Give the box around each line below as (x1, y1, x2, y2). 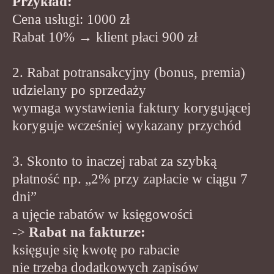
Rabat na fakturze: (29, 224, 146, 240)
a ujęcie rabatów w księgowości (12, 206, 193, 222)
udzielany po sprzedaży (12, 82, 146, 98)
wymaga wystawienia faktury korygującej (12, 100, 251, 116)
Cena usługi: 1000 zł (12, 11, 130, 27)
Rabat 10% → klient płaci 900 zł (12, 29, 198, 45)
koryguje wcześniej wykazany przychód (12, 117, 242, 133)
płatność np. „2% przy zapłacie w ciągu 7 (12, 171, 248, 187)
